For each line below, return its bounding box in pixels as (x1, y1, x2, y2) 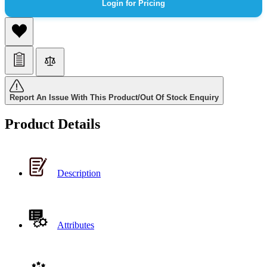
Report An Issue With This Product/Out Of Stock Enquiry (10, 93, 219, 102)
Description (57, 168, 101, 179)
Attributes (57, 220, 94, 231)
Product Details (5, 116, 100, 132)
